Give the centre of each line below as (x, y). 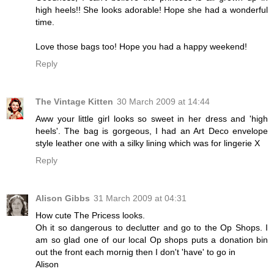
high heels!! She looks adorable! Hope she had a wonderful (152, 9)
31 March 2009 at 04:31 (140, 198)
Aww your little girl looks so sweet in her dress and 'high (152, 118)
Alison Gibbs (63, 198)
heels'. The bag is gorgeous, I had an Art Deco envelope (152, 131)
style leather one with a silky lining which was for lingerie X (148, 143)
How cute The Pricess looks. (90, 215)
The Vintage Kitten (74, 101)
